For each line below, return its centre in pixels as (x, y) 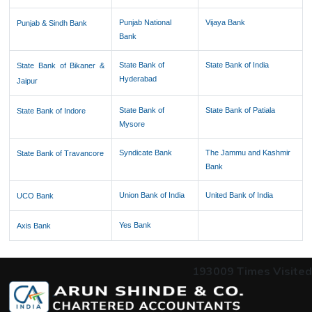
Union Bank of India (152, 195)
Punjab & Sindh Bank (52, 23)
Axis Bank (34, 226)
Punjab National (146, 22)
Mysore (132, 124)
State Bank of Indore (52, 111)
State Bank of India (237, 65)
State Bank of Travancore (61, 153)
